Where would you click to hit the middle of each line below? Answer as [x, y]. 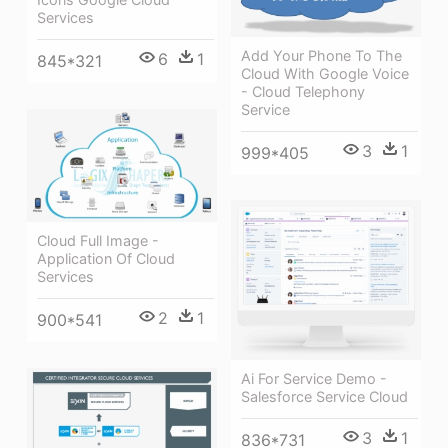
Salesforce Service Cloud [324, 397]
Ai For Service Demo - [314, 379]
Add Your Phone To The [321, 55]
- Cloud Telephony [303, 91]
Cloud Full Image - [98, 240]
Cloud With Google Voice [325, 73]
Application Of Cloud [106, 258]
